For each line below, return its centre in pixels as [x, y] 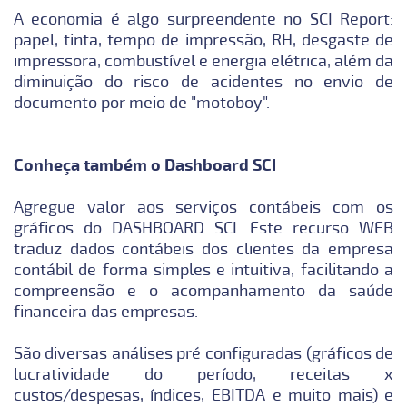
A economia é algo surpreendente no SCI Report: [203, 19]
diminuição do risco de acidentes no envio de [203, 81]
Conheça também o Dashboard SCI [144, 165]
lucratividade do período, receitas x [203, 374]
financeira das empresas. [105, 311]
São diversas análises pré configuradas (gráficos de [203, 353]
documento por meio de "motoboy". [141, 102]
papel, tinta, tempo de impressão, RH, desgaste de [203, 40]
